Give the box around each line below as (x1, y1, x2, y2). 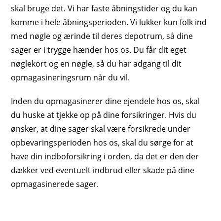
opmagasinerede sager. (11, 179, 99, 189)
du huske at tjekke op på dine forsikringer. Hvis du (11, 110, 197, 120)
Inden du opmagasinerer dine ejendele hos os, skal (11, 96, 200, 107)
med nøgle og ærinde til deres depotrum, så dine (11, 31, 193, 41)
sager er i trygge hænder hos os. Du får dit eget (11, 44, 187, 55)
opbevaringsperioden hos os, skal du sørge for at (11, 137, 194, 148)
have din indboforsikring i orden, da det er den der (11, 151, 199, 162)
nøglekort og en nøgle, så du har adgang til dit (11, 58, 182, 69)
